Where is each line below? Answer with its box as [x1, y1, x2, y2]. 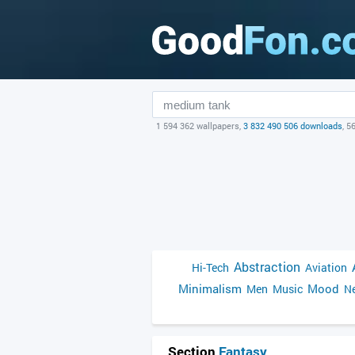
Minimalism [178, 281, 242, 296]
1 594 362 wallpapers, [156, 120, 243, 132]
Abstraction [234, 258, 300, 275]
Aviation [305, 260, 347, 275]
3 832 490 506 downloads [243, 120, 342, 132]
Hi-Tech [192, 260, 229, 275]
